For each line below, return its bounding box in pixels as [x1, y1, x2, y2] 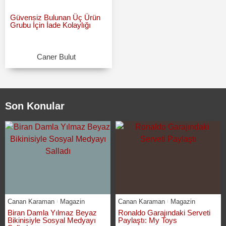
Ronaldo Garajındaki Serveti [118, 208, 210, 217]
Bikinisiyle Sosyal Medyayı [8, 215, 96, 224]
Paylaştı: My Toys [118, 215, 177, 224]
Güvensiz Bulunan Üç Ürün [10, 13, 100, 22]
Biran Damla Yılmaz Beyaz [8, 208, 97, 217]
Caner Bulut [36, 52, 76, 62]
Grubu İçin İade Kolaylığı [10, 20, 91, 29]
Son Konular [5, 100, 65, 111]
